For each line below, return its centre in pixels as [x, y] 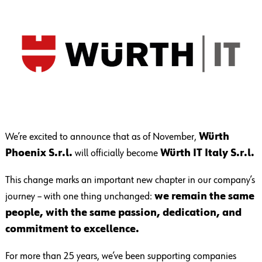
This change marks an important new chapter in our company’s [130, 180]
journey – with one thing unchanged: [80, 197]
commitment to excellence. [72, 230]
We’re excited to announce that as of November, [102, 137]
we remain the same [204, 197]
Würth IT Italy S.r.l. [207, 154]
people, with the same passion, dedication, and [123, 213]
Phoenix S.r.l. [39, 154]
